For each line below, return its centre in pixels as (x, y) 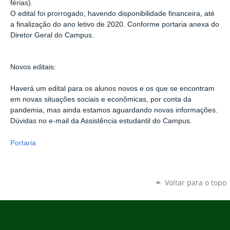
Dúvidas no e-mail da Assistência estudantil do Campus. (101, 121)
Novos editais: (33, 67)
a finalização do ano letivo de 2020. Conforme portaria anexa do (115, 24)
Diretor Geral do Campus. (52, 35)
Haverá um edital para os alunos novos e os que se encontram (112, 89)
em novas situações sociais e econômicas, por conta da (101, 100)
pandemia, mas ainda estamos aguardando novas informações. (114, 110)
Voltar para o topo (195, 183)
